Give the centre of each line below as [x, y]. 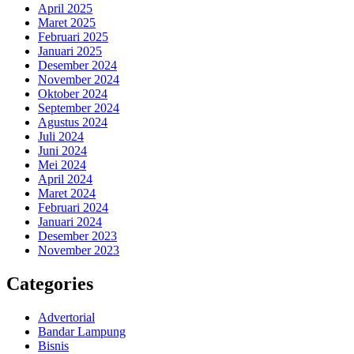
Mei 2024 [62, 164]
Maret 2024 [67, 193]
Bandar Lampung [82, 331]
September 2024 [79, 107]
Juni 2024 [62, 150]
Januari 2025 [70, 51]
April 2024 [65, 179]
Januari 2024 [70, 221]
